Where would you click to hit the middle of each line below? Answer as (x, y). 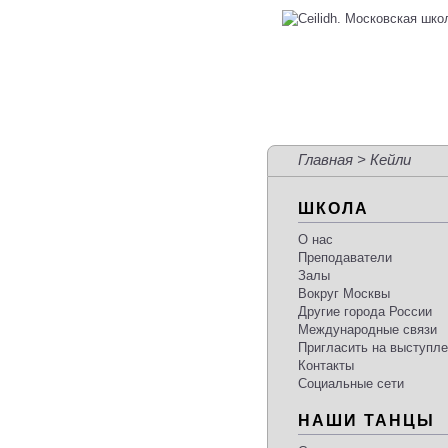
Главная (325, 160)
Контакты (326, 366)
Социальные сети (351, 384)
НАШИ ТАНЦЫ (366, 420)
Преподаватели (345, 258)
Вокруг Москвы (344, 294)
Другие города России (365, 312)
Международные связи (367, 330)
